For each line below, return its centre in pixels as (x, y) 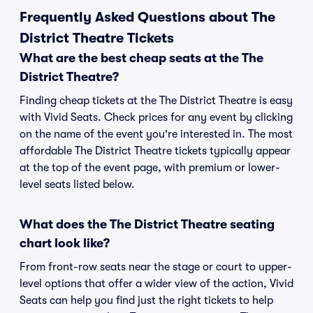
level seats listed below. (77, 184)
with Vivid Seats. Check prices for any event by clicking (156, 117)
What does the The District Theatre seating (147, 224)
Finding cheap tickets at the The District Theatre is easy (156, 101)
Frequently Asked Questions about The (147, 17)
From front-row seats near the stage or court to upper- (156, 267)
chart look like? (65, 243)
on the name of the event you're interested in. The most (156, 134)
